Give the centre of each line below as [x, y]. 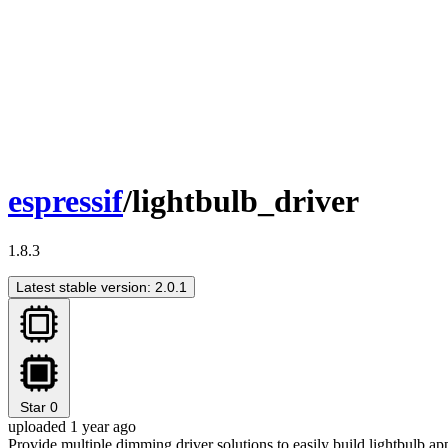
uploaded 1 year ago [72, 426]
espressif [65, 201]
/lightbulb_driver [241, 201]
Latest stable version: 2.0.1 [101, 286]
